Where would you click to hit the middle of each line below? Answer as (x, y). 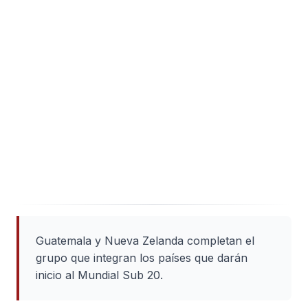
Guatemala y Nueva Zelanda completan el (145, 241)
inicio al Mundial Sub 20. (99, 275)
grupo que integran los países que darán (142, 258)
